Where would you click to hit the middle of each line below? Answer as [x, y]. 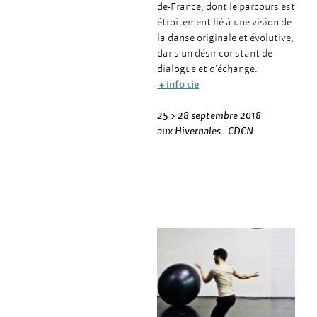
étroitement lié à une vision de [224, 22]
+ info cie [178, 84]
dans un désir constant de [215, 53]
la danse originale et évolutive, [225, 38]
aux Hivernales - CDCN [205, 131]
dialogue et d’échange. [207, 69]
